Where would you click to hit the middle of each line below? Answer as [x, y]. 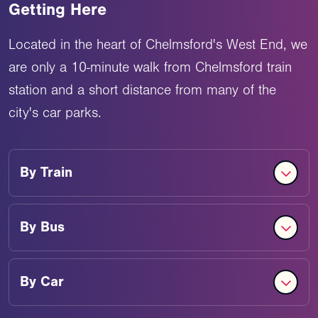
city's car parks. [55, 113]
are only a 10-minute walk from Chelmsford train [150, 67]
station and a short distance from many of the [142, 90]
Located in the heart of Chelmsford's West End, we [158, 44]
